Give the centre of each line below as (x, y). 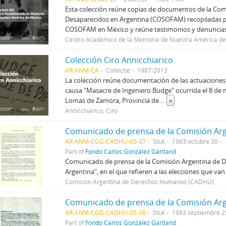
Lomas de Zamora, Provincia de (113, 100)
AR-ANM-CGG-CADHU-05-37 (106, 141)
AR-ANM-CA (82, 70)
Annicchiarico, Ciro (92, 110)
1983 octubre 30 (195, 141)
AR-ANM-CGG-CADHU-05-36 (106, 212)
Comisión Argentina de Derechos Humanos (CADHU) (140, 181)
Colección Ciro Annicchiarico (119, 60)
